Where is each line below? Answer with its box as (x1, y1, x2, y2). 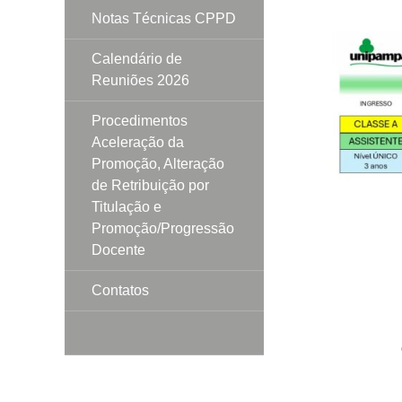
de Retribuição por (92, 177, 209, 193)
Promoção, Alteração (92, 155, 224, 171)
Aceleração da (92, 134, 184, 150)
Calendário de (92, 50, 182, 66)
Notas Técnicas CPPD (92, 10, 236, 26)
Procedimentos (92, 112, 188, 128)
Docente (92, 241, 145, 258)
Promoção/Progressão (92, 220, 234, 236)
